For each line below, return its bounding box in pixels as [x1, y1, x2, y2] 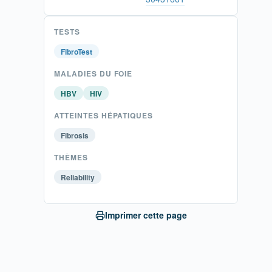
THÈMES [54, 151, 88, 163]
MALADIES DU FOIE [54, 67, 133, 79]
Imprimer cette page [104, 209, 187, 222]
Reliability [61, 171, 95, 183]
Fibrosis [61, 129, 89, 141]
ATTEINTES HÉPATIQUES [54, 109, 154, 121]
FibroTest [61, 46, 92, 57]
